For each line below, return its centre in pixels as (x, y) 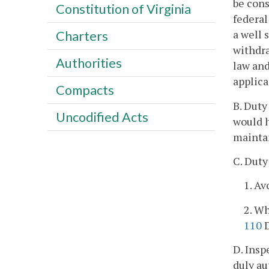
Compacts (85, 90)
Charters (82, 36)
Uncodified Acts (102, 117)
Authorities (89, 63)
